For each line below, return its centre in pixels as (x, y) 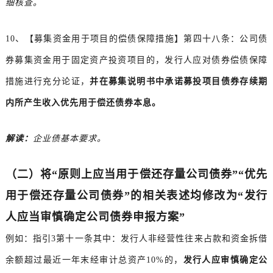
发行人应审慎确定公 (225, 260)
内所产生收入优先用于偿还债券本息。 (83, 103)
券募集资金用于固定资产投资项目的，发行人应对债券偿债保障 (136, 60)
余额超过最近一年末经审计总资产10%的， (94, 260)
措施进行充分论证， (48, 82)
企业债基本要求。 (69, 139)
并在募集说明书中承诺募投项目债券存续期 (179, 82)
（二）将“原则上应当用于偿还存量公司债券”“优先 (136, 175)
